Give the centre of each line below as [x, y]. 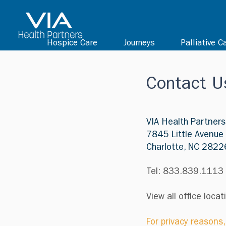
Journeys [139, 44]
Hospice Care [72, 44]
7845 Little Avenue [185, 136]
